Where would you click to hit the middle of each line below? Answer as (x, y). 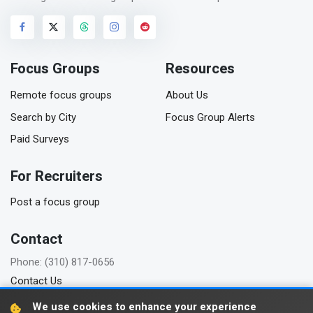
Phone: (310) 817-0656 (63, 262)
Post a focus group (55, 202)
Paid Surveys (40, 139)
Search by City (43, 117)
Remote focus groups (61, 95)
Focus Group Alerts (210, 117)
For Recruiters (57, 176)
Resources (200, 70)
